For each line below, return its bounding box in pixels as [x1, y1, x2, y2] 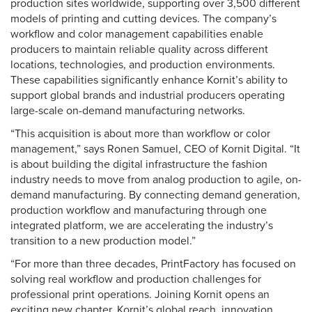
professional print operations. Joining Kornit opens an [10, 288, 270, 302]
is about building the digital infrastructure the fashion [10, 157, 267, 171]
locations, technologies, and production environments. [10, 58, 275, 72]
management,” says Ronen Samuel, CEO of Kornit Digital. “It [10, 142, 300, 156]
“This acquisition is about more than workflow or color [10, 127, 270, 141]
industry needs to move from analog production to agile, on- [10, 173, 302, 187]
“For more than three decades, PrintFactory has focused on [10, 257, 296, 271]
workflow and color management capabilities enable [10, 27, 263, 41]
